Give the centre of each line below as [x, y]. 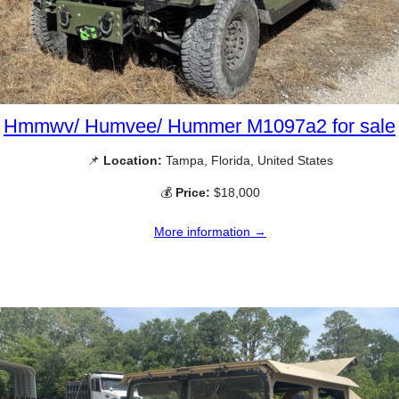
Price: [193, 192]
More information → [210, 231]
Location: [133, 161]
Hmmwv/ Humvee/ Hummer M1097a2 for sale [199, 126]
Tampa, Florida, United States [248, 161]
